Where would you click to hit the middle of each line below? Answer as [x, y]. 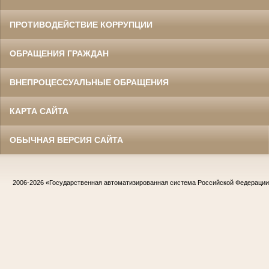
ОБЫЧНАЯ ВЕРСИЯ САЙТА [66, 140]
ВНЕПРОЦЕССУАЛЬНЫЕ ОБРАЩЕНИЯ [89, 83]
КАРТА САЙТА [39, 111]
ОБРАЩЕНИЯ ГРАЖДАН [59, 54]
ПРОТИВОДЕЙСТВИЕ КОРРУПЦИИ [81, 25]
